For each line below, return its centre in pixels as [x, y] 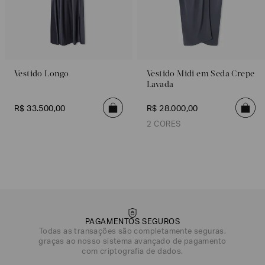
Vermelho [209, 174]
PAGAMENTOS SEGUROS [132, 223]
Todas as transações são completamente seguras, [132, 232]
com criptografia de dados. [132, 253]
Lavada [160, 85]
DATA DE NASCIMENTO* [47, 250]
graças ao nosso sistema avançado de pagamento [132, 243]
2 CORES [164, 125]
